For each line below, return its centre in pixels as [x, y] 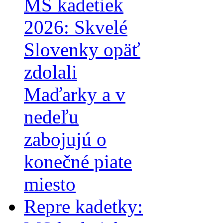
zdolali [51, 72]
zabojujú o [65, 139]
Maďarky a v [75, 95]
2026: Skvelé [76, 27]
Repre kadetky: [83, 207]
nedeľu [51, 117]
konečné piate [78, 162]
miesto [50, 184]
